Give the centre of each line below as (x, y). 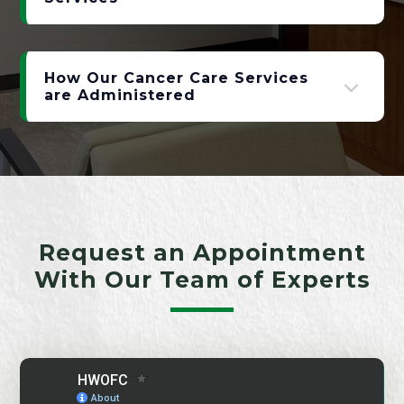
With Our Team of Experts (202, 279)
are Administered (120, 95)
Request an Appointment (202, 252)
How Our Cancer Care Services (177, 78)
